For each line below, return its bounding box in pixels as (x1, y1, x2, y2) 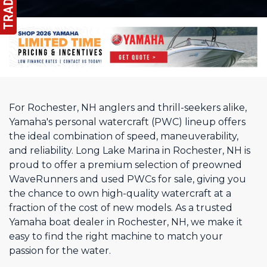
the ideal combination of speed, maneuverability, (9, 130, 238, 142)
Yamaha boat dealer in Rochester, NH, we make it (9, 216, 243, 228)
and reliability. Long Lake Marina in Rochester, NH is (9, 144, 250, 156)
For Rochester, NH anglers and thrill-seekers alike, (9, 101, 247, 113)
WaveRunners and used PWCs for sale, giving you (9, 173, 246, 185)
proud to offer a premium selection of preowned (9, 159, 242, 170)
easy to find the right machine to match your (9, 230, 223, 242)
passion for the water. (9, 244, 111, 256)
